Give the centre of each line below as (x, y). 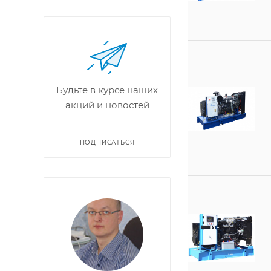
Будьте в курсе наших (107, 90)
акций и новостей (107, 105)
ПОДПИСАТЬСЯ (107, 142)
